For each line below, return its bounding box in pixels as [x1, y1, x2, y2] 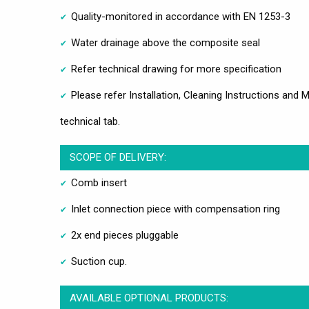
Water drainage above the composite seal [71, 37, 260, 50]
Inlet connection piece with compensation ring [71, 203, 280, 216]
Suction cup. [71, 255, 127, 268]
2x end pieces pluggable [71, 229, 179, 242]
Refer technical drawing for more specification [71, 63, 281, 76]
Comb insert [71, 177, 127, 190]
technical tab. [60, 115, 120, 128]
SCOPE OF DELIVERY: [69, 151, 166, 164]
